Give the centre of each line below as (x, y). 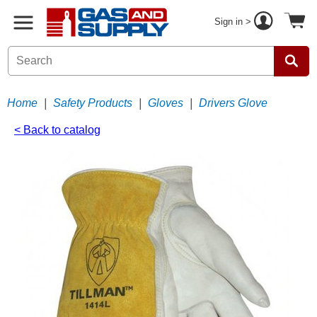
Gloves (166, 103)
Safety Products (93, 103)
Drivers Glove (233, 103)
